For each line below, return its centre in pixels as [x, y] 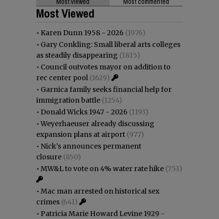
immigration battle [68, 100]
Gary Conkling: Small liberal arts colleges [110, 44]
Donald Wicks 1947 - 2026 [84, 112]
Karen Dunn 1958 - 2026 [82, 33]
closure [49, 157]
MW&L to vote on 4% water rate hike [102, 168]
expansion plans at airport [81, 134]
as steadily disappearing [77, 55]
